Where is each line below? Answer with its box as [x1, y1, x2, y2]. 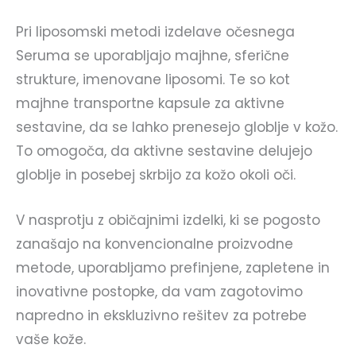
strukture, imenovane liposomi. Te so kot [16, 69, 290, 89]
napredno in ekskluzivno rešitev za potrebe [16, 305, 307, 325]
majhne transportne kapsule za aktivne [16, 93, 284, 113]
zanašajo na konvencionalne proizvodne [16, 234, 293, 253]
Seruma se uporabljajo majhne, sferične [16, 45, 289, 65]
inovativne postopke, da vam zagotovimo [16, 281, 303, 301]
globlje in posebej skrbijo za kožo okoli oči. [16, 164, 296, 184]
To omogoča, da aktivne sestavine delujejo [16, 141, 312, 161]
